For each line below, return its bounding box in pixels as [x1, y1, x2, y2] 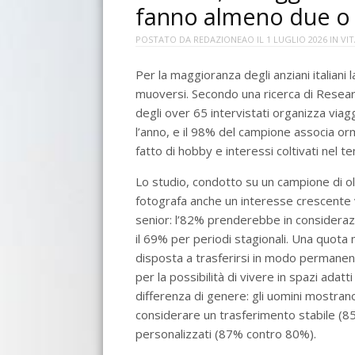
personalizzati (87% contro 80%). [136, 325, 317, 342]
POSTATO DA [136, 33, 194, 46]
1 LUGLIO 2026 [266, 33, 328, 46]
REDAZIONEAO [193, 33, 255, 46]
